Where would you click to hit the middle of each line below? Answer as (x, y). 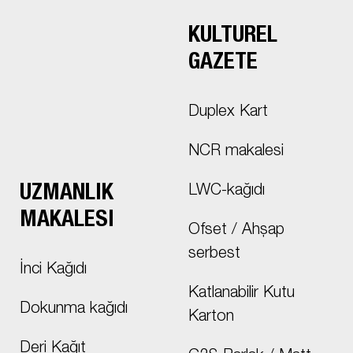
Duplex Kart (228, 113)
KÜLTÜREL (232, 37)
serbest (214, 255)
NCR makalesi (236, 152)
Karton (211, 318)
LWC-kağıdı (226, 192)
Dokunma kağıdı (74, 310)
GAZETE (223, 64)
